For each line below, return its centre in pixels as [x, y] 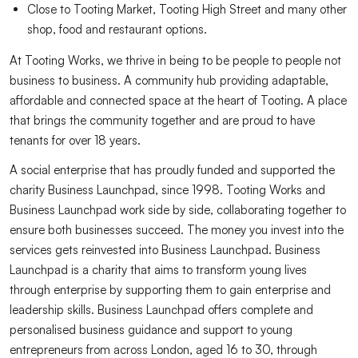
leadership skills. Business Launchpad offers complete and [161, 310]
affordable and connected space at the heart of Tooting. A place [178, 100]
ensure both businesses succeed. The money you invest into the [177, 230]
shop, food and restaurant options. [117, 29]
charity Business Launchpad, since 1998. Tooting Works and [167, 190]
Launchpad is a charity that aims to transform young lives [158, 270]
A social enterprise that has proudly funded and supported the [172, 170]
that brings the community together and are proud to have [162, 120]
